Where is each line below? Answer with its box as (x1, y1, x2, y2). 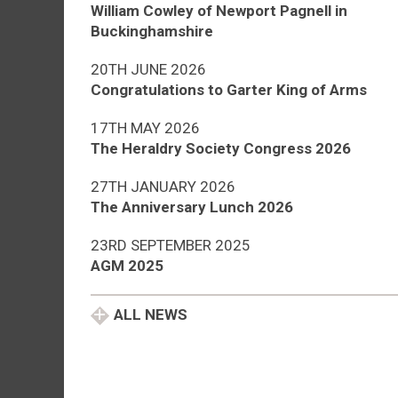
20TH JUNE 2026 (91, 60, 206, 78)
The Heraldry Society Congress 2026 (91, 139, 351, 157)
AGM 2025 (91, 256, 163, 275)
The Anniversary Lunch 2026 (91, 197, 293, 216)
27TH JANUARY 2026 (91, 177, 235, 195)
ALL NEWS (114, 305, 187, 323)
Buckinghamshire (91, 21, 213, 40)
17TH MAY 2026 (91, 118, 200, 137)
